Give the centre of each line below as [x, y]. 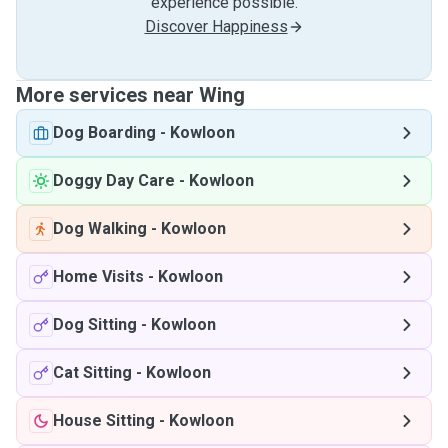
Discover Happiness [216, 26]
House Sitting [104, 420]
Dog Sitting [95, 324]
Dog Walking [100, 228]
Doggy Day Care [114, 180]
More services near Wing [130, 95]
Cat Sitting [92, 372]
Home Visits [98, 276]
